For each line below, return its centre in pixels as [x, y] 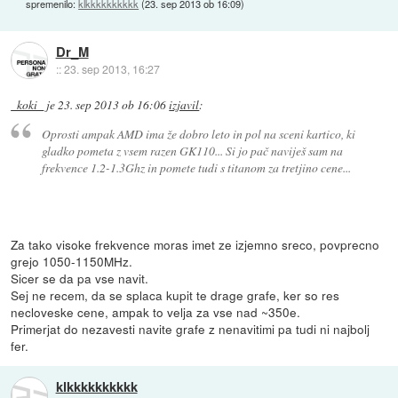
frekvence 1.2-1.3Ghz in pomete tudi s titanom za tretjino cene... [196, 168]
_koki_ [28, 104]
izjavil [184, 104]
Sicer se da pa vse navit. [80, 279]
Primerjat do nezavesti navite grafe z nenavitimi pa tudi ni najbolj [191, 329]
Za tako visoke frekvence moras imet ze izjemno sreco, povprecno [195, 245]
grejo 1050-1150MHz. [72, 262]
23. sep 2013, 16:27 [111, 69]
